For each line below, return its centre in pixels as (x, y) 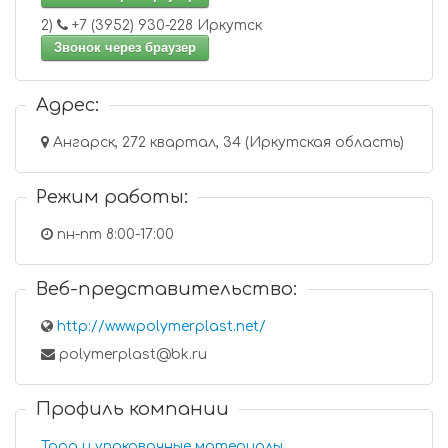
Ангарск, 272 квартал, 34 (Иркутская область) (228, 142)
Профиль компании (132, 409)
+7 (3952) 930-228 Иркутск (231, 25)
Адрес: (67, 105)
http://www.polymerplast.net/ (161, 326)
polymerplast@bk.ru (131, 354)
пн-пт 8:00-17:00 (113, 234)
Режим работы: (112, 197)
